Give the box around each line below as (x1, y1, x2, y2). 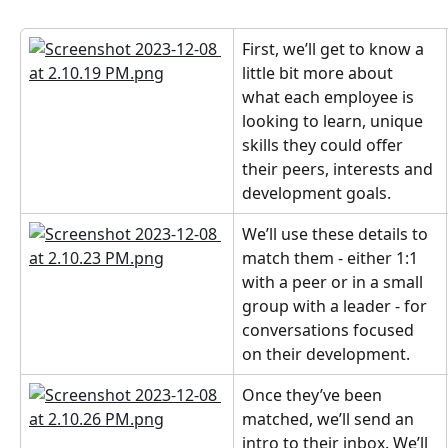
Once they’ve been (242, 384, 386, 406)
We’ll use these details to (242, 223, 432, 245)
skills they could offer (242, 134, 407, 156)
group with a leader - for (242, 295, 431, 317)
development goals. (242, 182, 391, 204)
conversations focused (242, 319, 418, 341)
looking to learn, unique (242, 110, 427, 132)
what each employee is (242, 86, 418, 108)
